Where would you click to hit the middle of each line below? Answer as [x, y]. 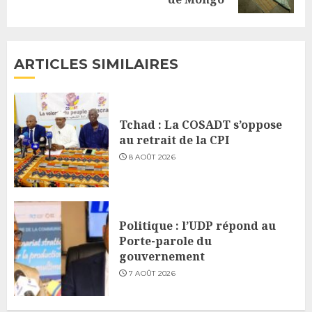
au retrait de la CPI [174, 140]
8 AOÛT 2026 [152, 157]
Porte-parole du [165, 241]
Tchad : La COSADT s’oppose [201, 124]
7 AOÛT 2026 [152, 273]
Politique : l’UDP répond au [197, 225]
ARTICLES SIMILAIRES [96, 64]
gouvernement [162, 256]
